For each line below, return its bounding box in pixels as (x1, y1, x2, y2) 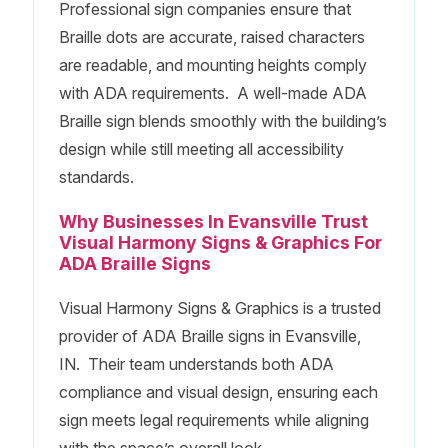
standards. (58, 166, 134, 187)
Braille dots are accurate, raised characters (58, 26, 365, 47)
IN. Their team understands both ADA (58, 353, 334, 374)
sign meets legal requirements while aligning (58, 409, 369, 430)
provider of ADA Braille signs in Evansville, (58, 325, 361, 346)
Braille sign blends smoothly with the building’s (58, 110, 387, 131)
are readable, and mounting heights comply (58, 54, 367, 75)
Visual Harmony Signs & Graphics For (58, 231, 382, 253)
